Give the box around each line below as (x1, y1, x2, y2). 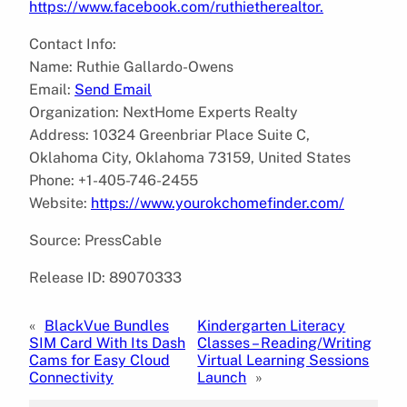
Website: (29, 194, 91, 212)
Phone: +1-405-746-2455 (29, 171, 198, 189)
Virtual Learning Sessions (197, 351, 370, 369)
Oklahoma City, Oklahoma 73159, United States (29, 148, 351, 166)
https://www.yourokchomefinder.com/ (91, 194, 344, 212)
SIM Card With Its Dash (29, 333, 185, 352)
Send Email (74, 80, 152, 98)
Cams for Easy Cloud (29, 351, 170, 369)
